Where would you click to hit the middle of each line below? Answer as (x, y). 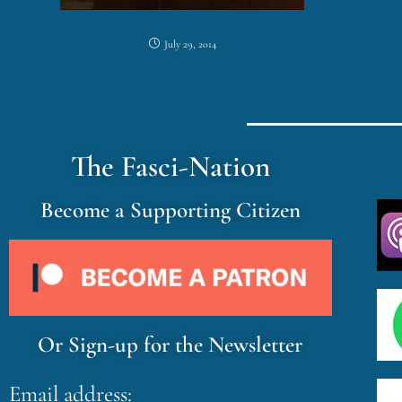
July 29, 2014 (190, 44)
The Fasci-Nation (170, 166)
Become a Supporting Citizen (170, 210)
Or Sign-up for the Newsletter (170, 344)
